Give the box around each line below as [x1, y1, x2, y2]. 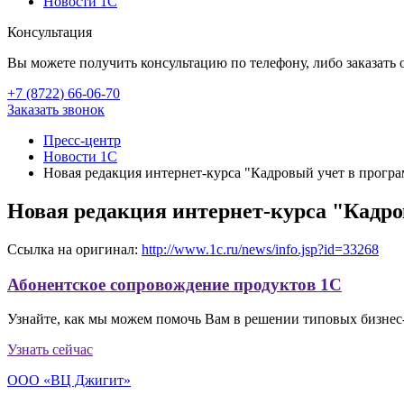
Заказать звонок [7, 102, 105, 117]
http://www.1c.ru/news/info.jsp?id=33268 [142, 241, 379, 257]
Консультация [7, 24, 92, 40]
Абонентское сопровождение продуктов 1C [7, 274, 342, 294]
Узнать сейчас [7, 342, 93, 358]
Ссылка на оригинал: [7, 241, 142, 257]
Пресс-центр [43, 133, 121, 148]
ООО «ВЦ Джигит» [7, 372, 131, 389]
